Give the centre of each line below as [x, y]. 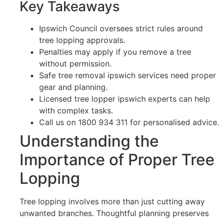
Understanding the [89, 141]
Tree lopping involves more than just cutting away [112, 201]
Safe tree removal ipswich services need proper [128, 75]
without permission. [75, 63]
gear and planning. [73, 87]
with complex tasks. [76, 110]
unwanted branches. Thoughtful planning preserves [114, 213]
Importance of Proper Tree [117, 159]
